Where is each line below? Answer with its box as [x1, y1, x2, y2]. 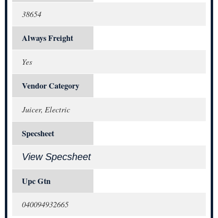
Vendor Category [22, 79, 79, 91]
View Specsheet [22, 151, 91, 162]
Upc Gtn [22, 175, 51, 187]
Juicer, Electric [22, 104, 70, 114]
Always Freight [22, 32, 73, 44]
